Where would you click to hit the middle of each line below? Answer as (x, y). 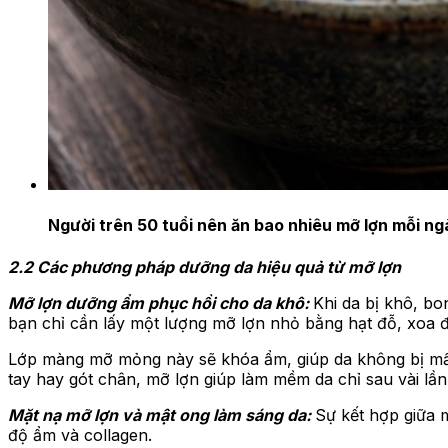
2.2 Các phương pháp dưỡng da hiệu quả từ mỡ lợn (204, 266)
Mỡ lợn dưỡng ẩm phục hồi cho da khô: (160, 302)
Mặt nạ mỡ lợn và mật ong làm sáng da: (161, 414)
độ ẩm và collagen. (80, 434)
